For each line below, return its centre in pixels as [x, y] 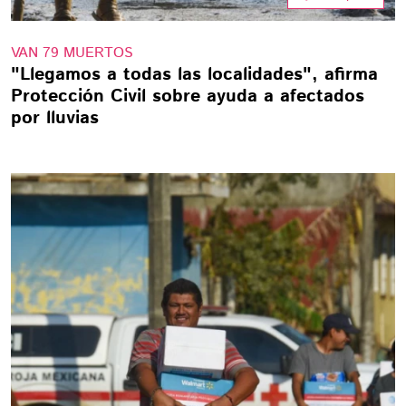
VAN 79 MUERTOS [72, 53]
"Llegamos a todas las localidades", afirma [194, 75]
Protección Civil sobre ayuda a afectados [188, 97]
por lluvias [55, 118]
